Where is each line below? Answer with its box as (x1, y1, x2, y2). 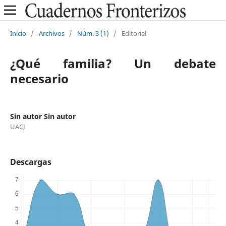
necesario (10, 70, 69, 87)
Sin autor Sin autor (10, 111, 76, 121)
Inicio (10, 28, 26, 38)
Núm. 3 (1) (77, 28, 109, 38)
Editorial (121, 28, 146, 38)
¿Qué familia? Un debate (10, 54, 216, 72)
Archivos (38, 28, 65, 38)
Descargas (10, 156, 51, 167)
